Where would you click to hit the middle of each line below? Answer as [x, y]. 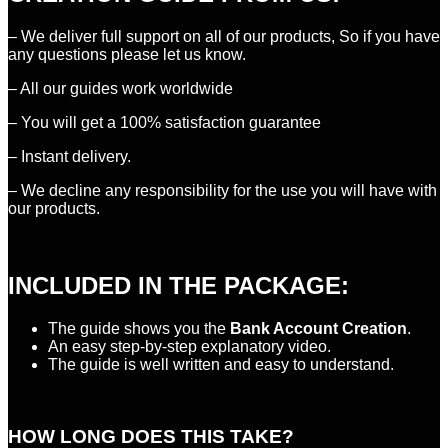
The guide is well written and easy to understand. [221, 364]
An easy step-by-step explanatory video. [189, 346]
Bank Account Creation [316, 328]
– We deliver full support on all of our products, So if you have [224, 36]
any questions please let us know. [127, 54]
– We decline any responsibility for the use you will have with [222, 190]
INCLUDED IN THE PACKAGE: [178, 285]
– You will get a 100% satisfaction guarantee [164, 122]
